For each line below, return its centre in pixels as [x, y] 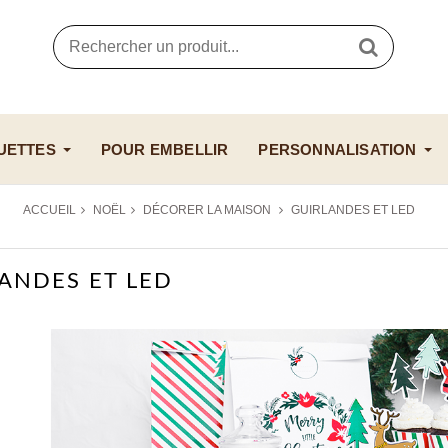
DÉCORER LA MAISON [208, 210]
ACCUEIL [49, 210]
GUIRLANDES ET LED [353, 210]
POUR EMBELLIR [164, 149]
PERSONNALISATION [337, 149]
